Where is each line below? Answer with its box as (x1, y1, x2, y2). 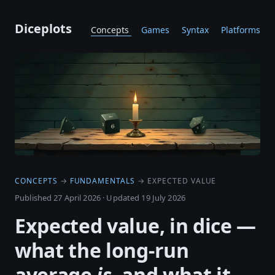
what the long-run (15, 236, 189, 263)
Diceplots (15, 20, 72, 37)
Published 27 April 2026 (15, 192, 101, 203)
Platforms (221, 24, 260, 36)
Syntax (182, 24, 211, 36)
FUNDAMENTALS (69, 175, 136, 186)
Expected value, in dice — (15, 212, 256, 239)
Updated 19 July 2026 (106, 192, 186, 203)
